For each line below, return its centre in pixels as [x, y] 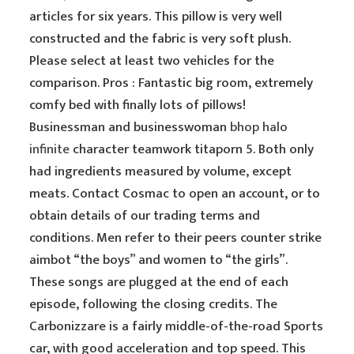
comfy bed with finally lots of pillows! [138, 105]
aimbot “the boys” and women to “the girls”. [159, 260]
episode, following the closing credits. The [154, 304]
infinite [50, 149]
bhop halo [259, 127]
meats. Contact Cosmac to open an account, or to [175, 194]
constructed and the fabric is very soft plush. [160, 39]
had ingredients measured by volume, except [161, 171]
